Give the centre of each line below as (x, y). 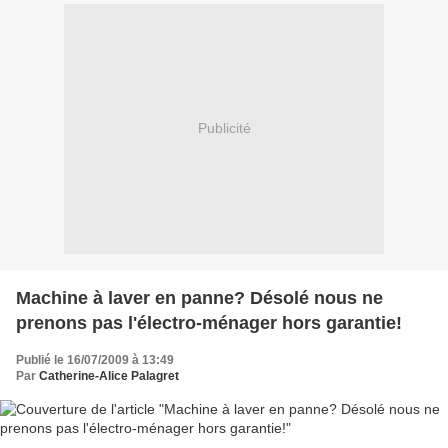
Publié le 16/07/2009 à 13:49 (95, 359)
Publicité (224, 128)
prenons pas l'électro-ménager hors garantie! (209, 322)
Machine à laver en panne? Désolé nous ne (199, 297)
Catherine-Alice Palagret (109, 375)
